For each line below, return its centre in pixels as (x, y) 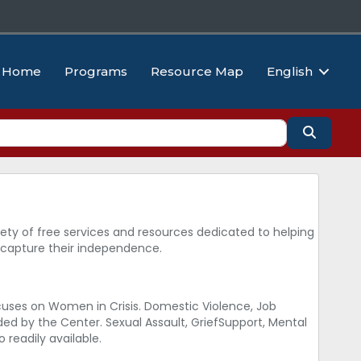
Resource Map (197, 72)
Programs (96, 72)
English (290, 72)
